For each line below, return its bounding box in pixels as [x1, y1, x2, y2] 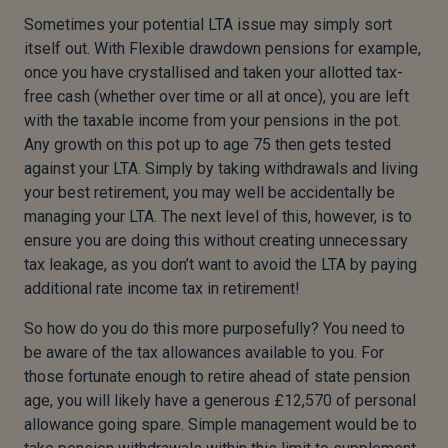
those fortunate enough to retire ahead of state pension [24, 367, 410, 387]
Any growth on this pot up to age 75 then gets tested [24, 135, 391, 155]
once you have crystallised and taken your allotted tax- [24, 63, 403, 83]
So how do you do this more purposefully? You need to [24, 319, 405, 339]
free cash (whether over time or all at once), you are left [24, 87, 409, 107]
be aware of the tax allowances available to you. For [24, 343, 384, 363]
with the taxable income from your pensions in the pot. [24, 111, 401, 131]
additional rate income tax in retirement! [24, 279, 300, 299]
